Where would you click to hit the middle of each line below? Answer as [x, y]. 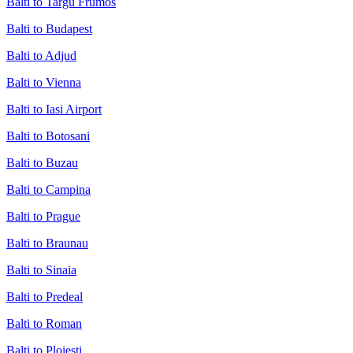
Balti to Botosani [48, 136]
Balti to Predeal [45, 296]
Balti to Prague [43, 216]
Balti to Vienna [44, 82]
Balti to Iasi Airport [54, 109]
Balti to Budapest [49, 28]
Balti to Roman [44, 323]
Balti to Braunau [47, 243]
